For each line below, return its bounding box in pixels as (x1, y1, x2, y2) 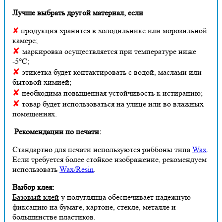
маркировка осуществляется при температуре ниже (22, 46, 196, 56)
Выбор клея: (12, 182, 54, 192)
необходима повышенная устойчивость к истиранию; (20, 88, 203, 98)
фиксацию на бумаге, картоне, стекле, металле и (12, 202, 176, 212)
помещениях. (12, 109, 57, 118)
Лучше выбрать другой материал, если (12, 7, 143, 17)
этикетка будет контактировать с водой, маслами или (20, 67, 202, 77)
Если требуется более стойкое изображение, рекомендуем (12, 154, 207, 164)
